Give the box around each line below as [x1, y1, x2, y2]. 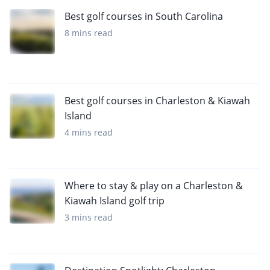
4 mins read [64, 127, 113, 139]
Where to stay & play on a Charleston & [64, 179, 243, 193]
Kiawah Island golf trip [64, 194, 165, 208]
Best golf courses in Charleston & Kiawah [64, 94, 250, 108]
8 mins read [64, 27, 113, 39]
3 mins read [64, 212, 113, 224]
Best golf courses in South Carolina [64, 10, 223, 24]
